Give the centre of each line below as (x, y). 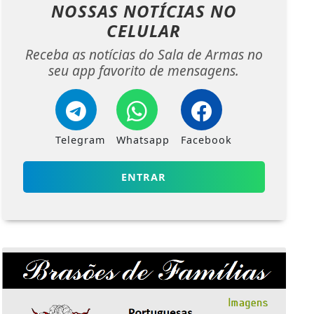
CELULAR (144, 31)
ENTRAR (144, 177)
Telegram (81, 140)
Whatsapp (143, 140)
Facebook (207, 140)
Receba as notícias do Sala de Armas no (144, 55)
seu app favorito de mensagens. (144, 71)
